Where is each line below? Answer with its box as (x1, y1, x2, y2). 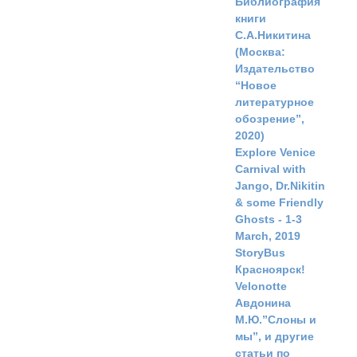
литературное (235, 96, 314, 109)
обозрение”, (235, 112, 304, 126)
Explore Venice (235, 146, 316, 159)
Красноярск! (235, 263, 305, 277)
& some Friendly (235, 196, 324, 210)
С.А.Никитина (235, 29, 311, 42)
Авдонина (235, 296, 291, 310)
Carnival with (235, 163, 306, 176)
